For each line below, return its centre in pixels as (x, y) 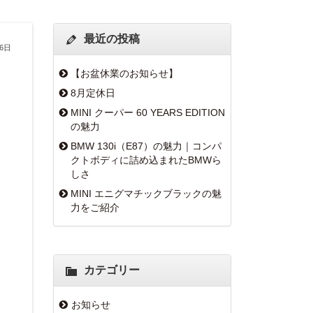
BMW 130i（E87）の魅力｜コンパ (146, 146)
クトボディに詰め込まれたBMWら (146, 160)
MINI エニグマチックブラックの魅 (146, 194)
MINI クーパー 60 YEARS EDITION (148, 112)
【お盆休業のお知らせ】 (124, 73)
